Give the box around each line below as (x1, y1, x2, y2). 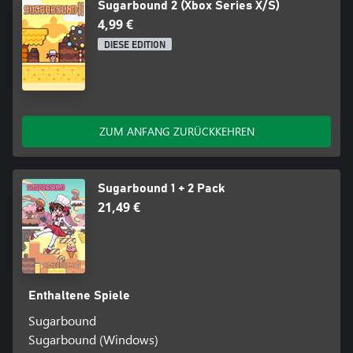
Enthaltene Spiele (28, 289, 130, 303)
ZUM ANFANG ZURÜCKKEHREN (98, 124, 255, 139)
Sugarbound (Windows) (28, 331, 158, 348)
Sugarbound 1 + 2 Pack (98, 182, 225, 195)
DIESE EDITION (104, 40, 165, 50)
